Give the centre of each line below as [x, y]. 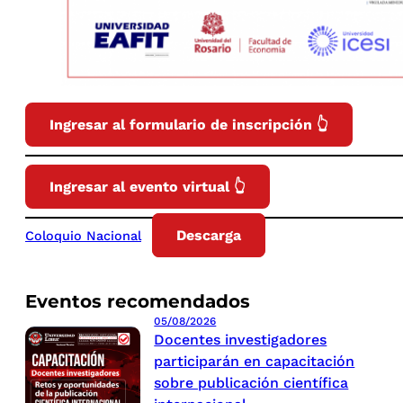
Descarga [209, 235]
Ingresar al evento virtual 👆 [148, 186]
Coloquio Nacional [83, 235]
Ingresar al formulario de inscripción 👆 [189, 124]
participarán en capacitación [255, 361]
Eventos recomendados [138, 301]
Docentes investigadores [241, 339]
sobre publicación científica [251, 382]
